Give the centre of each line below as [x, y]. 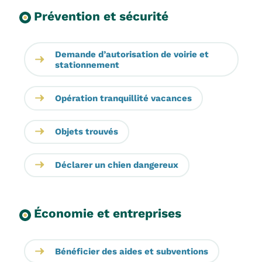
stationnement [87, 65]
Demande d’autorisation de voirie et [132, 54]
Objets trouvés [86, 132]
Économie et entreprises [107, 213]
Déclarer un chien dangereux [116, 165]
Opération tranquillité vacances [123, 98]
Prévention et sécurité [101, 16]
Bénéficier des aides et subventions [131, 251]
